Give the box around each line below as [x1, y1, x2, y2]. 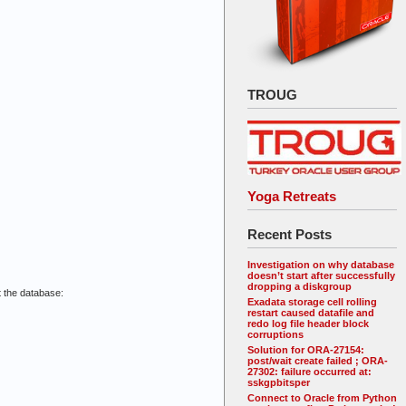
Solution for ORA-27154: [247, 344, 364, 356]
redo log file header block [247, 318, 369, 330]
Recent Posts [247, 226, 332, 242]
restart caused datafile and [247, 307, 374, 319]
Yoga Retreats [247, 188, 336, 204]
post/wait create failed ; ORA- [247, 355, 388, 367]
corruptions [247, 329, 304, 341]
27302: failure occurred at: [247, 366, 372, 378]
